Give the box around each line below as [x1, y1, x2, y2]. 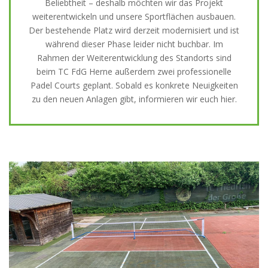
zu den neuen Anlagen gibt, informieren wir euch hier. [31, 93, 237, 105]
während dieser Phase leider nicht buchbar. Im [45, 38, 223, 50]
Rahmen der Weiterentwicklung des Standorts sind [36, 51, 232, 63]
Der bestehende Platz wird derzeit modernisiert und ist [29, 24, 239, 36]
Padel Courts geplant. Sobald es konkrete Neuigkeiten [30, 79, 238, 91]
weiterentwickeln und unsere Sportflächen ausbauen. [32, 10, 236, 22]
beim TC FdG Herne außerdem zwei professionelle [36, 65, 232, 77]
